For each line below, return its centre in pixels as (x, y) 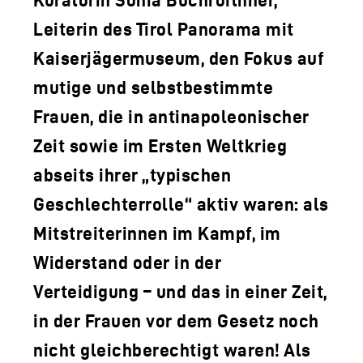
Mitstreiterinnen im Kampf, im (157, 233)
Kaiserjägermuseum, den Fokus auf (179, 58)
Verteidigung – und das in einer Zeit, (180, 291)
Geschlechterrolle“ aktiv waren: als (181, 204)
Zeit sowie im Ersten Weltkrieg (160, 145)
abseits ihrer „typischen (132, 175)
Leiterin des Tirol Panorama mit (164, 29)
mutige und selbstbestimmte (153, 87)
